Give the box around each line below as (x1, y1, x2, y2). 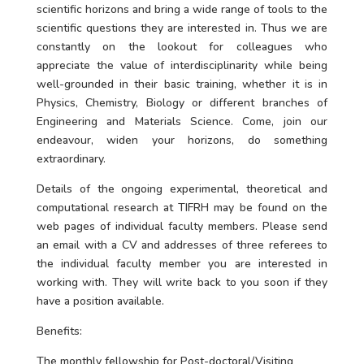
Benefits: (36, 323, 82, 339)
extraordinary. (36, 151, 106, 167)
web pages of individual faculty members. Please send (36, 219, 328, 234)
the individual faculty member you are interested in (36, 256, 328, 271)
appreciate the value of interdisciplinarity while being (36, 58, 328, 73)
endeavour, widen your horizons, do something (36, 132, 328, 148)
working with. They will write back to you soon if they (36, 275, 328, 290)
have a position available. (36, 293, 164, 309)
